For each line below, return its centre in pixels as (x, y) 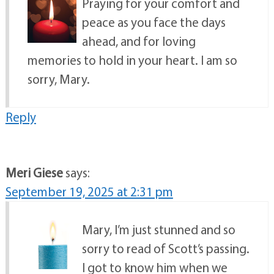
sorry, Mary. (58, 79)
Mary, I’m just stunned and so (158, 230)
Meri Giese (34, 173)
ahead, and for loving (139, 41)
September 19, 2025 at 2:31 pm (89, 192)
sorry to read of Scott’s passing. (165, 249)
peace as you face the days (154, 22)
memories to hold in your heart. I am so (132, 60)
